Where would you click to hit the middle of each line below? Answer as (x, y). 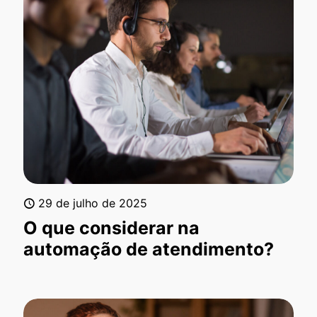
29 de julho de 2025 (93, 203)
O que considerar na (111, 227)
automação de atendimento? (149, 249)
